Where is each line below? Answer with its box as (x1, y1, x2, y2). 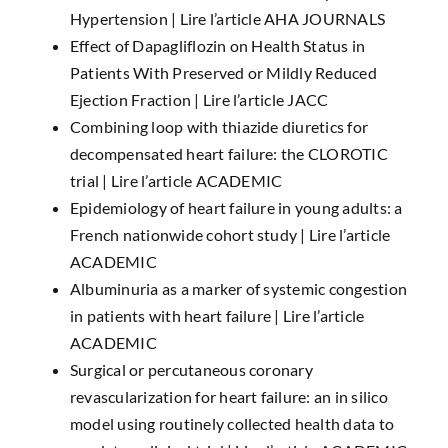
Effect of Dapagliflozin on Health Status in (69, 36, 366, 55)
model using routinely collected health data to (69, 414, 395, 433)
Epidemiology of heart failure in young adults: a (69, 198, 403, 217)
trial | (69, 171, 111, 190)
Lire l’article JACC (202, 90, 329, 109)
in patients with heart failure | (69, 306, 283, 325)
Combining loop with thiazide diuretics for (69, 117, 369, 136)
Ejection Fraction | (69, 90, 203, 109)
